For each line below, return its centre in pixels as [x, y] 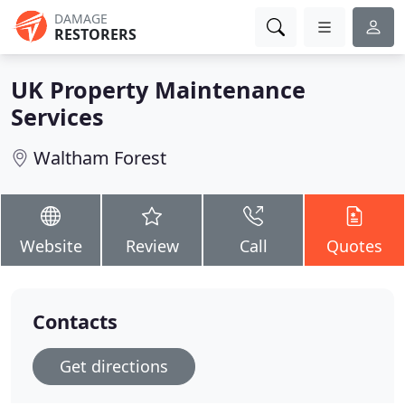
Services [57, 117]
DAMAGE [81, 19]
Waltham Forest [100, 158]
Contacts [75, 321]
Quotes [354, 246]
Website [51, 246]
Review [152, 246]
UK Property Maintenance [158, 89]
